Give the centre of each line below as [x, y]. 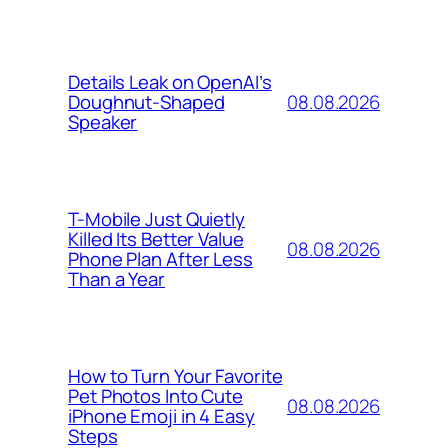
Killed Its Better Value [156, 239]
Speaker [103, 122]
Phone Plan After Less [160, 259]
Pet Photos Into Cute [155, 396]
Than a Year [116, 279]
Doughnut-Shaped [146, 102]
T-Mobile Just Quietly [156, 219]
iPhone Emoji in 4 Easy [161, 416]
